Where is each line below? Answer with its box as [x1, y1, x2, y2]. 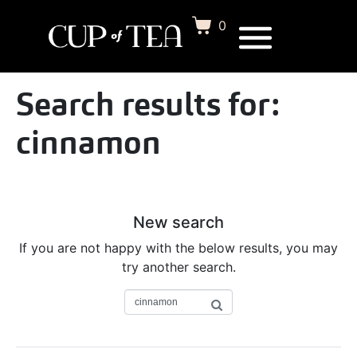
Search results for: [16, 84, 280, 124]
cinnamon [16, 122, 161, 163]
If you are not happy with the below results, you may [19, 240, 338, 256]
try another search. [121, 259, 236, 275]
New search [133, 213, 224, 232]
